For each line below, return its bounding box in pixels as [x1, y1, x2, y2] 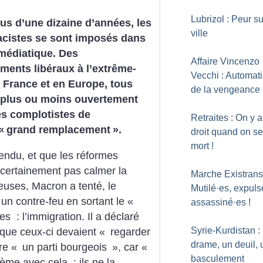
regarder [107, 225, 150, 238]
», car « [112, 241, 147, 253]
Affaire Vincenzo [191, 56, 259, 66]
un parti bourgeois [19, 241, 110, 253]
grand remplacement [6, 124, 110, 136]
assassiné [191, 197, 233, 207]
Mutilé [191, 183, 216, 193]
